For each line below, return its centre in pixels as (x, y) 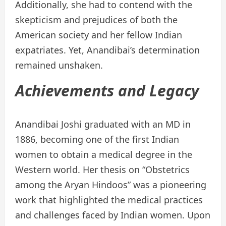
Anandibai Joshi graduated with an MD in (103, 124)
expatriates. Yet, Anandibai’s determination (107, 50)
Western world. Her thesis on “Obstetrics (102, 170)
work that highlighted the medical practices (109, 200)
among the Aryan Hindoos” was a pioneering (111, 185)
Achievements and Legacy (107, 91)
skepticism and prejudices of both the (96, 20)
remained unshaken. (59, 65)
